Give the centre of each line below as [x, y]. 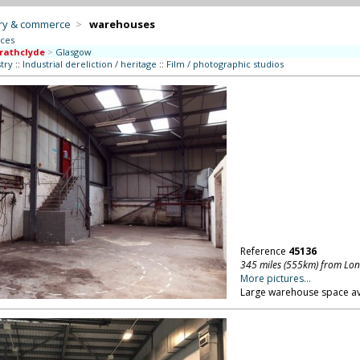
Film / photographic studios [225, 64]
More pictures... [275, 278]
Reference [264, 251]
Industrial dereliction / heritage [89, 64]
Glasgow [73, 52]
